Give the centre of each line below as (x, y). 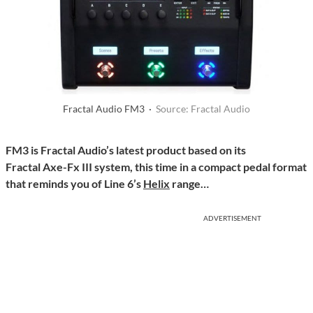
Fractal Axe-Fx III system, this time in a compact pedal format (156, 167)
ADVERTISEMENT (232, 218)
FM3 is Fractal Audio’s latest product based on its (126, 150)
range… (190, 184)
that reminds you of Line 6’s (74, 184)
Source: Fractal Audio (203, 109)
